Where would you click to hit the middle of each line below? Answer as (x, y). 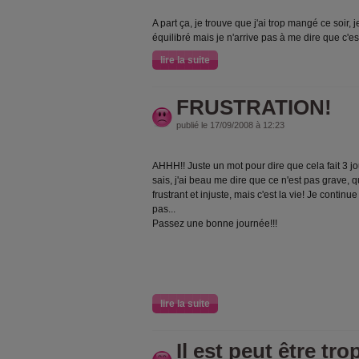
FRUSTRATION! (254, 107)
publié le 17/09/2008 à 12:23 (230, 125)
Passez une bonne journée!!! (215, 224)
